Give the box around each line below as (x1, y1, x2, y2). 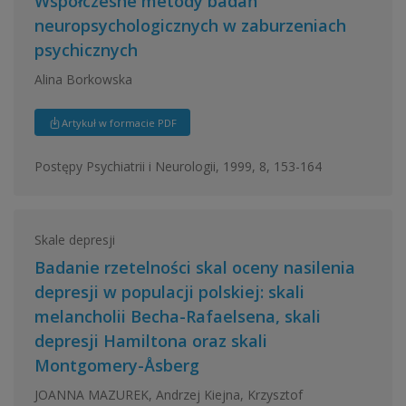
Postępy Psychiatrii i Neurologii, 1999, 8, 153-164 (34, 157, 322, 175)
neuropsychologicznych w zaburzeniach (34, 14, 346, 36)
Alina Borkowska (34, 70, 132, 88)
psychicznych (34, 39, 138, 61)
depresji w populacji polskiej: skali (34, 281, 304, 303)
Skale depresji (34, 230, 115, 248)
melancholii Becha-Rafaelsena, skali (34, 305, 321, 327)
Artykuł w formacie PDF (61, 115, 177, 130)
